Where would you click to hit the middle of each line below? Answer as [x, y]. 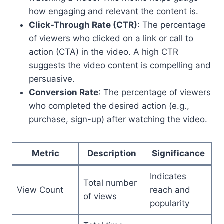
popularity [169, 203]
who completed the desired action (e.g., [109, 106]
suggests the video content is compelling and [120, 65]
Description [112, 153]
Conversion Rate [64, 92]
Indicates [168, 176]
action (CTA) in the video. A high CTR [104, 52]
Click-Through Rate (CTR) [83, 25]
